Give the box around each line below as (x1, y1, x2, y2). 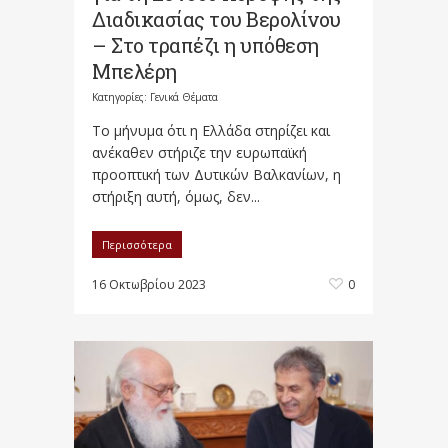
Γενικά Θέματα (150, 90, 218, 105)
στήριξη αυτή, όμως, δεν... (92, 187, 260, 207)
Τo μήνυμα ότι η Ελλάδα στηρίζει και (92, 121, 330, 141)
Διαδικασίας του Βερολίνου (92, 6, 341, 33)
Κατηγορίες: (92, 90, 150, 105)
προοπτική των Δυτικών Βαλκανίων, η (92, 165, 341, 185)
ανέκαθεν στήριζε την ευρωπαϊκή (92, 143, 307, 163)
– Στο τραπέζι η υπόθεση (92, 32, 319, 59)
